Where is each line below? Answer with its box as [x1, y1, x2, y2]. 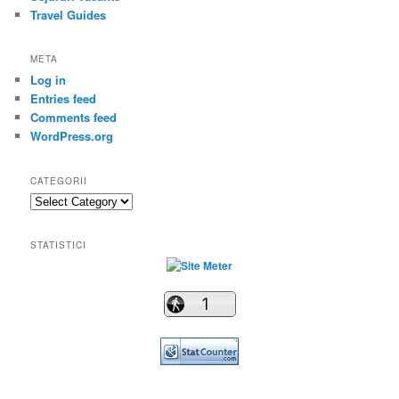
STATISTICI [30, 239, 87, 252]
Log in [30, 71, 67, 89]
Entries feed [30, 90, 97, 108]
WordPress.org [30, 127, 114, 145]
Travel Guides [30, 6, 107, 24]
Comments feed [30, 109, 118, 126]
